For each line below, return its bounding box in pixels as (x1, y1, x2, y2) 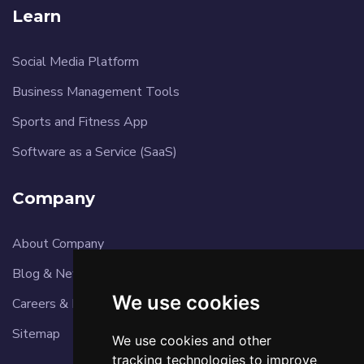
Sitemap (12, 324, 60, 343)
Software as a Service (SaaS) (12, 142, 177, 161)
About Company (12, 234, 104, 253)
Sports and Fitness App (12, 112, 148, 131)
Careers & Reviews (12, 294, 121, 313)
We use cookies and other (111, 332, 271, 349)
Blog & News (12, 264, 89, 283)
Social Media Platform (12, 52, 139, 71)
